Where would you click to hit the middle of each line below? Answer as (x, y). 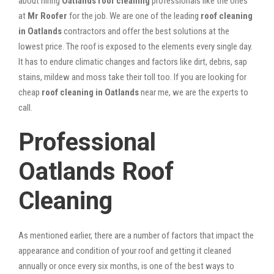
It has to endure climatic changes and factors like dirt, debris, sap (133, 61)
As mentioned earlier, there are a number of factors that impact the (136, 235)
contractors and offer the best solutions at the (146, 31)
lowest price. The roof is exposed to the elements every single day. (135, 46)
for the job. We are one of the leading (133, 16)
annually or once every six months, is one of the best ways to (126, 266)
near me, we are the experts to (194, 92)
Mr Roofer (47, 16)
